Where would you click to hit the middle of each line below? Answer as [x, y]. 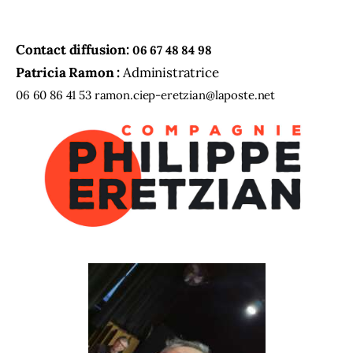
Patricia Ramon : [70, 73]
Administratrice [173, 73]
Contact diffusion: [74, 50]
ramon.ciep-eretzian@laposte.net [185, 95]
